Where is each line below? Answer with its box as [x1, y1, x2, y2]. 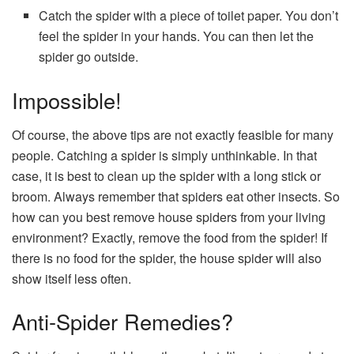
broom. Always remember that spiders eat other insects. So [12, 187, 340, 206]
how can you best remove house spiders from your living [12, 208, 326, 227]
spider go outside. [39, 47, 139, 66]
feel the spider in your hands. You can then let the [39, 26, 314, 45]
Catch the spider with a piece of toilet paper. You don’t [39, 6, 339, 24]
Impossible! [12, 84, 122, 115]
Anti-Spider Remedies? [12, 305, 233, 337]
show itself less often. [12, 269, 131, 288]
